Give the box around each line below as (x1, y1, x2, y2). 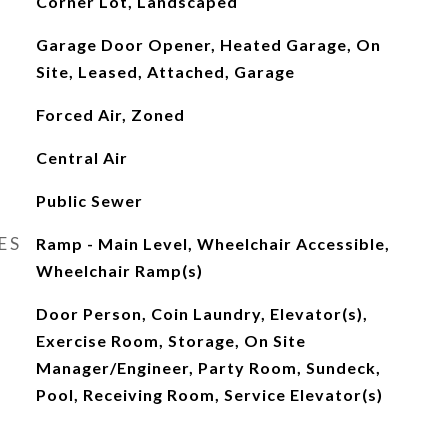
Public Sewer (35, 191, 143, 210)
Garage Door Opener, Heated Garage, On (35, 35, 381, 54)
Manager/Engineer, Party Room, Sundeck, (35, 358, 381, 377)
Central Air (35, 148, 128, 167)
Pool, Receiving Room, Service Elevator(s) (35, 385, 383, 404)
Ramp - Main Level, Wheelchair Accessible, (35, 234, 390, 253)
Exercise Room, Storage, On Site (35, 331, 306, 350)
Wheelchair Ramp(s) (35, 261, 203, 280)
